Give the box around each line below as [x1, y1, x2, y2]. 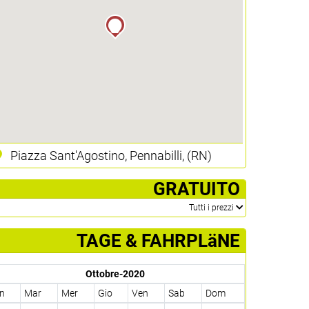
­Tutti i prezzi [188, 202, 236, 212]
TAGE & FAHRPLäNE [76, 230, 240, 251]
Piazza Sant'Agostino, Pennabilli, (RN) [10, 148, 212, 163]
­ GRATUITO [148, 178, 240, 199]
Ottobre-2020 [85, 268, 145, 279]
